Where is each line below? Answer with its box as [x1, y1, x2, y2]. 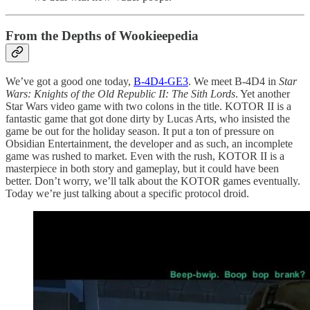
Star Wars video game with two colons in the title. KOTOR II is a [6, 100, 291, 112]
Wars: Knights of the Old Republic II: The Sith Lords [6, 87, 235, 100]
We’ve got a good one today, [6, 75, 134, 87]
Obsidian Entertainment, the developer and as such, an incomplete [6, 137, 293, 149]
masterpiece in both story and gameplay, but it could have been [6, 162, 279, 174]
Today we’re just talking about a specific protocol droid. [6, 187, 249, 199]
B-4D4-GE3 [134, 75, 188, 87]
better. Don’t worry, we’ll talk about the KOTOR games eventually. [6, 174, 300, 187]
